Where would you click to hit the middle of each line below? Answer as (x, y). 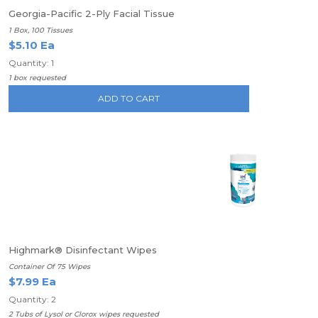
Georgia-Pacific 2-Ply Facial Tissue (92, 13)
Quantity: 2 (32, 299)
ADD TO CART (129, 98)
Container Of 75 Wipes (49, 267)
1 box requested (37, 78)
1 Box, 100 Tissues (40, 30)
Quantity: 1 (31, 63)
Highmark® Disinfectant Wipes (83, 250)
